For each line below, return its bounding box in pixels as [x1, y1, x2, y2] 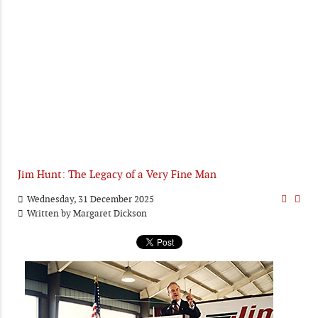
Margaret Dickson [73, 207, 147, 219]
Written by [25, 207, 73, 219]
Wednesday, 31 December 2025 [27, 192, 154, 205]
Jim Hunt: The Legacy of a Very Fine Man [18, 168, 216, 182]
